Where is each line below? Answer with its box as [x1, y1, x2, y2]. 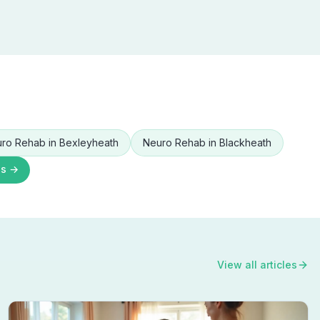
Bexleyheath [59, 136, 119, 149]
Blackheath [219, 136, 271, 149]
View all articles [217, 259, 297, 271]
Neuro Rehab [143, 136, 206, 149]
